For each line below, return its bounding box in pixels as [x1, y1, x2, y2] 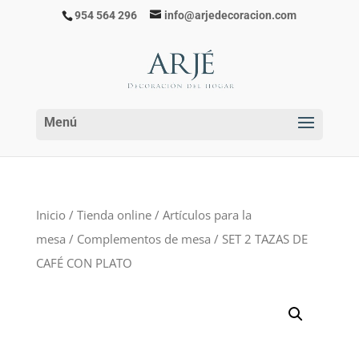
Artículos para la [162, 207, 252, 223]
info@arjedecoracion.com [164, 8, 297, 22]
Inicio [35, 207, 66, 223]
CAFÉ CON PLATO [35, 255, 132, 271]
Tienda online [76, 207, 151, 223]
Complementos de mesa [76, 231, 211, 247]
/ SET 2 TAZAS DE [210, 231, 308, 247]
